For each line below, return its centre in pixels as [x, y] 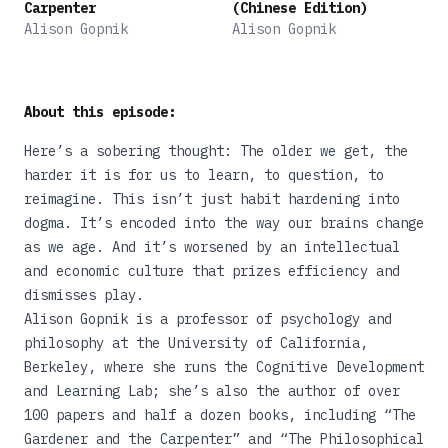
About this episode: [100, 112]
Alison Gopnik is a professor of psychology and [208, 319]
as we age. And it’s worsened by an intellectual [212, 247]
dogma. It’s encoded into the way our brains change [224, 223]
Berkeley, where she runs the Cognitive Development [224, 367]
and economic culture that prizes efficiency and [212, 271]
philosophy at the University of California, [196, 343]
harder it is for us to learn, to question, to [204, 175]
